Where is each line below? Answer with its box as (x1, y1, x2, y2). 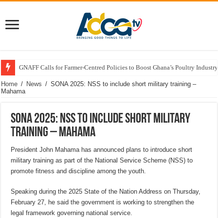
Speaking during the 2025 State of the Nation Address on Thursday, (11, 188, 201, 195)
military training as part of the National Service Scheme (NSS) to (11, 157, 193, 164)
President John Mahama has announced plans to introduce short (11, 146, 193, 153)
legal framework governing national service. (11, 209, 133, 217)
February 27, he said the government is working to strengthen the (11, 199, 195, 206)
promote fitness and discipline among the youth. (11, 167, 146, 175)
